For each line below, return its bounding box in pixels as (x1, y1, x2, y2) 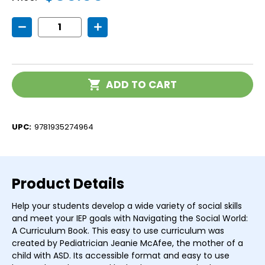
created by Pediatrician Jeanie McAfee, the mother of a (12, 237, 243, 249)
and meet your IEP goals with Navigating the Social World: (12, 212, 248, 224)
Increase (97, 26, 130, 36)
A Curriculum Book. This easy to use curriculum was (12, 224, 224, 237)
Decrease (21, 26, 58, 36)
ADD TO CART (106, 77, 177, 92)
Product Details (12, 173, 124, 193)
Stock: (12, 83, 34, 93)
